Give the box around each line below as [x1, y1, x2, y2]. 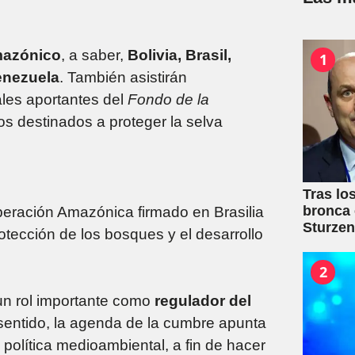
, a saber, [61, 46, 128, 63]
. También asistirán [59, 68, 187, 86]
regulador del [155, 292, 251, 309]
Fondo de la [128, 90, 209, 108]
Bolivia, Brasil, [128, 46, 231, 63]
